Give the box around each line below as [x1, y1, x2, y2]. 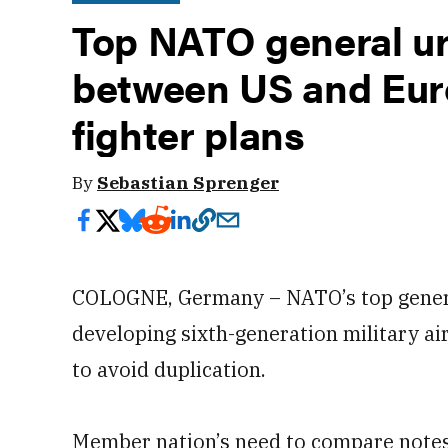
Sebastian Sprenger [97, 171, 279, 194]
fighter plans [72, 105, 305, 162]
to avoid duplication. [72, 356, 266, 383]
